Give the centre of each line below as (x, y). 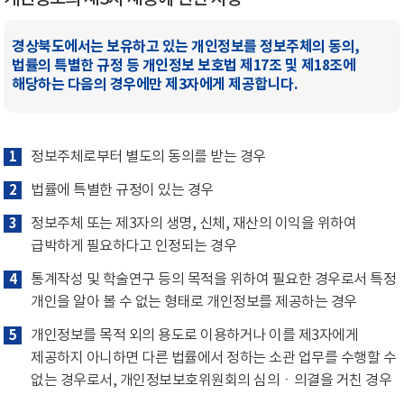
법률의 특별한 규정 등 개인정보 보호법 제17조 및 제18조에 (184, 66)
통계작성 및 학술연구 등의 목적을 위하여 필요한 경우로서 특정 (214, 280)
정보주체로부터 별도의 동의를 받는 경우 (148, 157)
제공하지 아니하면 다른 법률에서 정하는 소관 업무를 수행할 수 (214, 358)
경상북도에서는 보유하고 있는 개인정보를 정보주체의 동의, (186, 47)
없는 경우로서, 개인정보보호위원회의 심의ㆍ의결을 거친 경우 (211, 381)
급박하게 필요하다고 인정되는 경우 (134, 246)
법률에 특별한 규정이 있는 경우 (122, 190)
